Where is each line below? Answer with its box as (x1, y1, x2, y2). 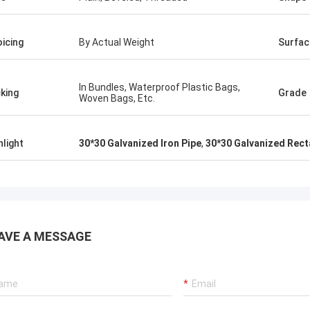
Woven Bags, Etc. (79, 93, 155, 104)
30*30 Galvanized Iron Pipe (79, 138, 201, 149)
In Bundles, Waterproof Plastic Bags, (79, 82, 240, 93)
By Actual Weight (79, 37, 154, 48)
